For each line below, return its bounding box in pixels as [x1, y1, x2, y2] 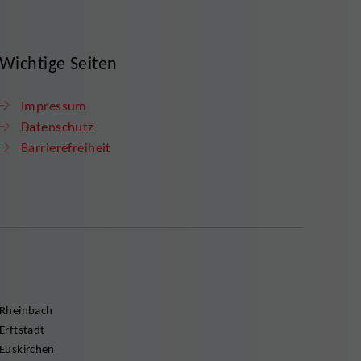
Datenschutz [21, 118, 94, 135]
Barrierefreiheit [21, 139, 111, 156]
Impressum [21, 97, 87, 114]
